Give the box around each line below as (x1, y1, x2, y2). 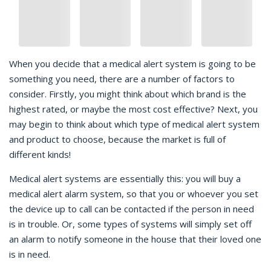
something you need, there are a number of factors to (9, 73, 235, 85)
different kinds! (9, 148, 73, 160)
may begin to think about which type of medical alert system (9, 118, 260, 130)
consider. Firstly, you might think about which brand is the (9, 88, 246, 100)
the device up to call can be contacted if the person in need (9, 203, 254, 215)
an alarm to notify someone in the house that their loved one (9, 233, 261, 245)
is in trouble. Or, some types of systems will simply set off (9, 218, 252, 230)
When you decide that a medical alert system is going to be (9, 57, 256, 70)
